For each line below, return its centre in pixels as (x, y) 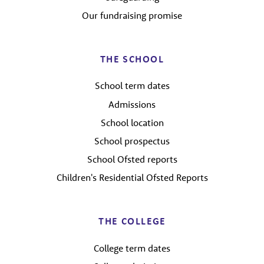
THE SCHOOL (132, 59)
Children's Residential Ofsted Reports (132, 178)
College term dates (132, 248)
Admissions (132, 104)
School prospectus (132, 141)
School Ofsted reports (132, 159)
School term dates (132, 86)
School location (132, 122)
